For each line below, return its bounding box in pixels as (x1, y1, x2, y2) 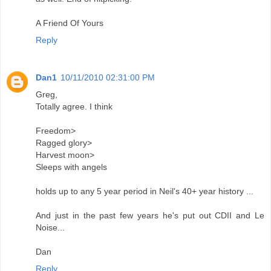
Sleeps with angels (36, 162, 107, 172)
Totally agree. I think (36, 102, 113, 112)
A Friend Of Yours (36, 18, 103, 28)
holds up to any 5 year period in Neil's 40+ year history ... (36, 186, 253, 197)
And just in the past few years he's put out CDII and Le (36, 211, 264, 221)
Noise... (36, 223, 65, 233)
